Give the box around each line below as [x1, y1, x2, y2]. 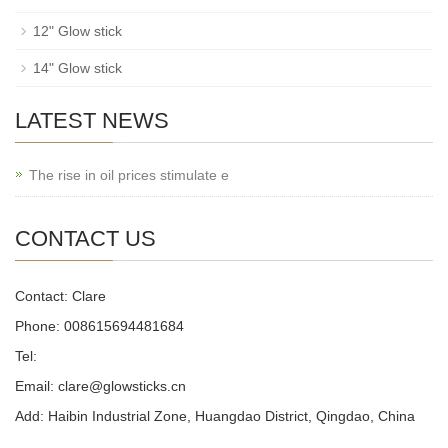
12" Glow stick [33, 22, 122, 39]
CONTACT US [15, 225, 156, 251]
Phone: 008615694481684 [15, 317, 184, 334]
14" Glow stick [33, 59, 122, 76]
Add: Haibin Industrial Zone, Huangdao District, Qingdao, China [15, 407, 415, 424]
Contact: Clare [15, 287, 106, 304]
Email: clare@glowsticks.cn [15, 377, 186, 394]
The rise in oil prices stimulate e [29, 166, 229, 183]
